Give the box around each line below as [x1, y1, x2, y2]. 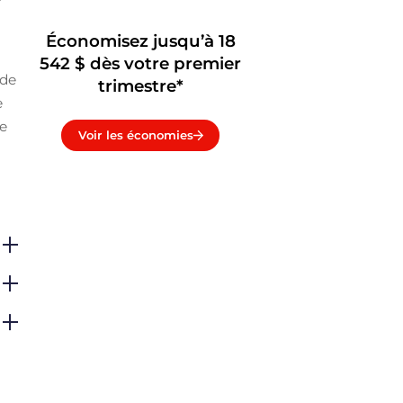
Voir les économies [77, 128, 193, 143]
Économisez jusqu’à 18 [45, 31, 236, 52]
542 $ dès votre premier [40, 53, 242, 75]
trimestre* [97, 76, 184, 97]
